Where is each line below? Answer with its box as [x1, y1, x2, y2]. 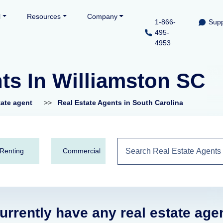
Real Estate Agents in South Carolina [58, 99, 183, 107]
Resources [26, 12, 61, 20]
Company [87, 12, 117, 20]
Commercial [62, 147, 101, 155]
